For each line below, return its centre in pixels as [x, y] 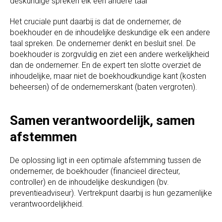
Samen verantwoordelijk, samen [102, 121]
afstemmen [43, 137]
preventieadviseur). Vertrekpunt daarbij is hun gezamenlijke [111, 193]
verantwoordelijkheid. [47, 204]
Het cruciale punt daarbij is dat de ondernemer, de [96, 22]
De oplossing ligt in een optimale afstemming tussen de [106, 161]
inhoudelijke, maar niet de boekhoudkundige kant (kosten [108, 76]
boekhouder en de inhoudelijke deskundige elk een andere [110, 33]
